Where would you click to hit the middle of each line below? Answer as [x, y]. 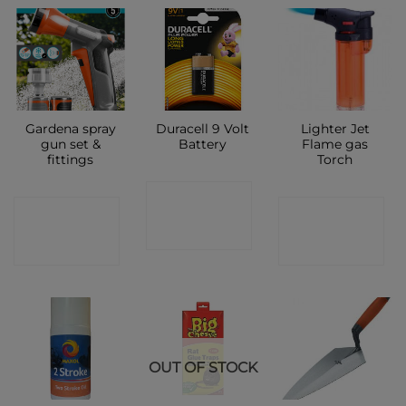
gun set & [70, 144]
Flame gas [335, 144]
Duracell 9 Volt [203, 128]
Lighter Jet [335, 128]
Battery [203, 144]
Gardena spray [70, 128]
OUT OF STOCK [203, 368]
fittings [71, 159]
